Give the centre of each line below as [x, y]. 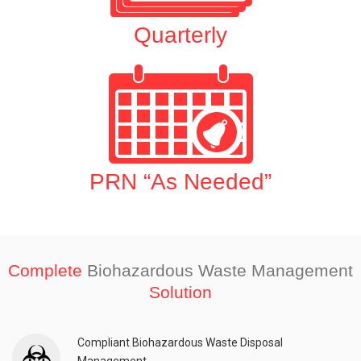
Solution [180, 293]
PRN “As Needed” [180, 182]
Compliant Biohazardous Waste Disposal [180, 343]
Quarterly [180, 35]
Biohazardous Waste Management [218, 271]
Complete [45, 271]
